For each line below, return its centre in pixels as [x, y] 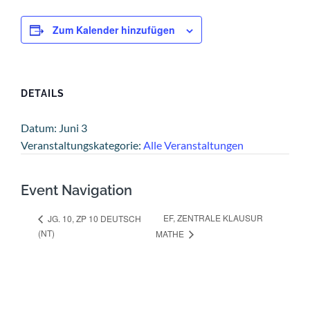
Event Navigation [76, 191]
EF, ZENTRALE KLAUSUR [213, 218]
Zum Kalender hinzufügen [114, 30]
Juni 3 [73, 128]
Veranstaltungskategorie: [81, 145]
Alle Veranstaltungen [193, 145]
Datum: [39, 128]
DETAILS [43, 94]
